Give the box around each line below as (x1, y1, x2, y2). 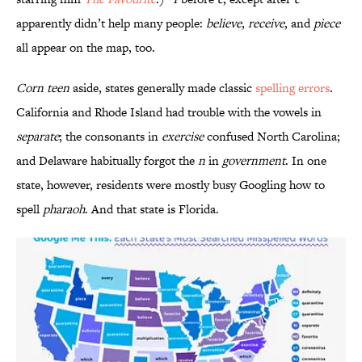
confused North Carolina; (204, 128, 340, 145)
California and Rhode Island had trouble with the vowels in (16, 103, 322, 121)
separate (16, 128, 59, 145)
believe (206, 15, 242, 32)
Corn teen (16, 79, 69, 97)
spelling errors (255, 79, 330, 97)
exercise (162, 128, 204, 145)
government (222, 152, 285, 170)
